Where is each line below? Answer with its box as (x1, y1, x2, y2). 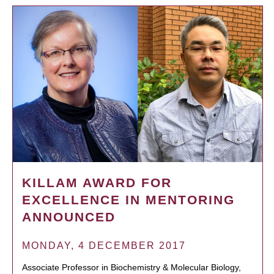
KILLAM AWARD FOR (22, 175, 172, 190)
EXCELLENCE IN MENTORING (22, 192, 235, 207)
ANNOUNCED (22, 209, 116, 224)
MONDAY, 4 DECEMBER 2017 (22, 240, 186, 251)
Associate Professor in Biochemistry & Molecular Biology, (22, 262, 241, 272)
